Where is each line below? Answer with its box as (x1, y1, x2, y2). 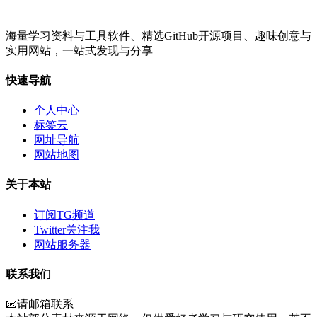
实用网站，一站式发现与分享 (6, 44, 153, 57)
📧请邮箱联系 (6, 298, 74, 311)
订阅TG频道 (34, 208, 95, 221)
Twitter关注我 (34, 223, 100, 236)
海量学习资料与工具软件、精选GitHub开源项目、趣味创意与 (6, 29, 311, 42)
